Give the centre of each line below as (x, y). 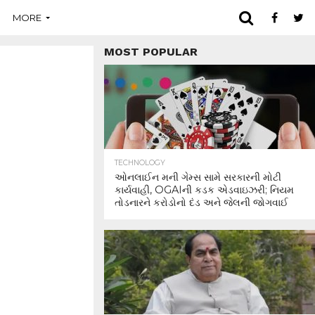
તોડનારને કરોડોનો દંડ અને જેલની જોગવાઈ (201, 202)
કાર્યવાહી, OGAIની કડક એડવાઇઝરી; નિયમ (204, 190)
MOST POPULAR (151, 52)
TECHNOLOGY (140, 163)
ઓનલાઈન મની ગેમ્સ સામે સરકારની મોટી (198, 177)
